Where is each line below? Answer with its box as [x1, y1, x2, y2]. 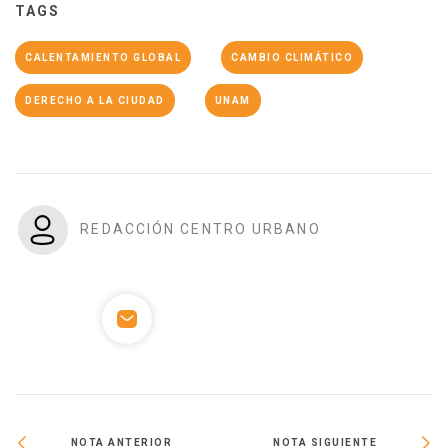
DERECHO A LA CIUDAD [25, 94, 165, 106]
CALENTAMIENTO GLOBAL [25, 51, 181, 63]
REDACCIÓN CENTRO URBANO [80, 220, 321, 237]
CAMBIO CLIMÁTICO [231, 51, 353, 63]
